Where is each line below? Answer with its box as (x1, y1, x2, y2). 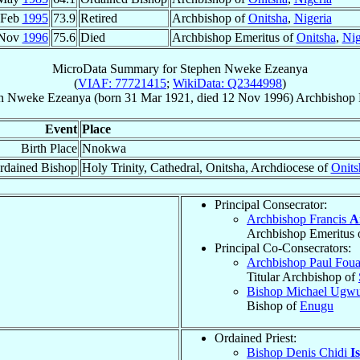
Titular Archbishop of (247, 269, 358, 284)
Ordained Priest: (215, 330, 297, 345)
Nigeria (293, 10, 332, 25)
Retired (80, 10, 117, 25)
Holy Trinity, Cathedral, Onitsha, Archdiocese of (81, 160, 331, 174)
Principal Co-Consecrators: (215, 240, 351, 255)
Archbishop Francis (247, 211, 350, 226)
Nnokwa (81, 141, 126, 155)
